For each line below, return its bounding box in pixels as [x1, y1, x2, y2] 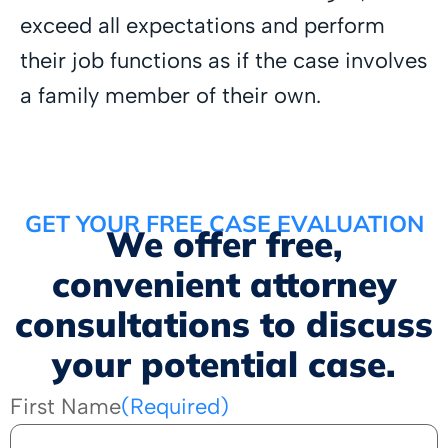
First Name [10, 392, 121, 420]
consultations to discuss [15, 301, 433, 346]
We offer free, [105, 221, 343, 266]
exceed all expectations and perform [20, 11, 385, 39]
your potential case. [52, 341, 396, 386]
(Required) [121, 392, 229, 420]
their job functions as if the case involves [20, 46, 427, 74]
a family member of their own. [20, 81, 321, 109]
